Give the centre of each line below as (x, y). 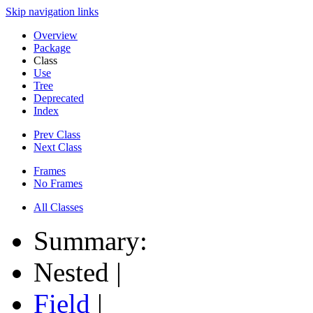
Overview (56, 35)
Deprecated (59, 98)
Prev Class (57, 134)
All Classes (58, 207)
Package (52, 48)
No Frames (58, 183)
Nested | (81, 272)
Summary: (94, 241)
